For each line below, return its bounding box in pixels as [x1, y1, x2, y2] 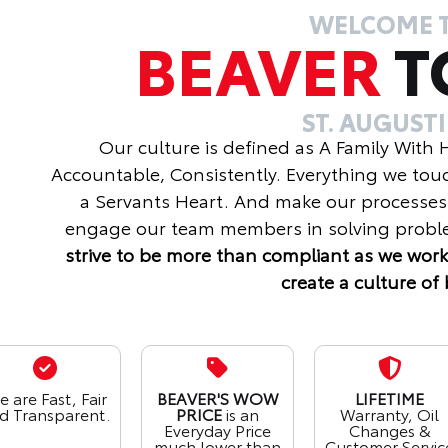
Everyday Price [164, 418, 272, 442]
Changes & [348, 418, 431, 442]
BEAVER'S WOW [156, 386, 279, 410]
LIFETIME [355, 386, 425, 410]
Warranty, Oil [340, 402, 440, 426]
